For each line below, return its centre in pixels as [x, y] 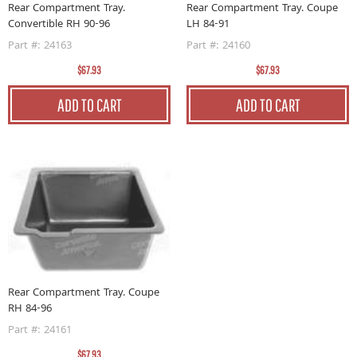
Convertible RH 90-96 [59, 25]
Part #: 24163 [40, 46]
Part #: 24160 [218, 46]
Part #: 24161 [40, 331]
